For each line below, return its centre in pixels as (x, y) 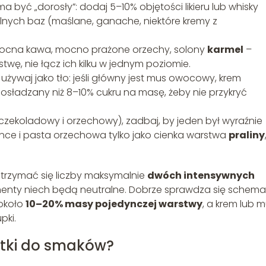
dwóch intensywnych (201, 175)
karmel (225, 49)
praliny (247, 135)
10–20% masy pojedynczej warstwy (114, 204)
